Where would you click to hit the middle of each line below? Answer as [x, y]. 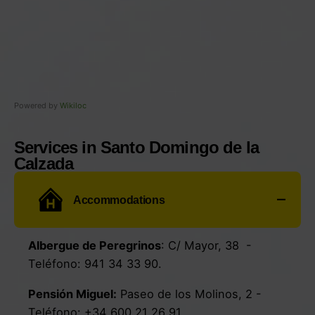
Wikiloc [73, 106]
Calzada [44, 164]
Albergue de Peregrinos [95, 246]
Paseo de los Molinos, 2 [188, 294]
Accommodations [119, 200]
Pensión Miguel [71, 294]
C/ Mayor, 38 [205, 246]
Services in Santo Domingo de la [136, 148]
